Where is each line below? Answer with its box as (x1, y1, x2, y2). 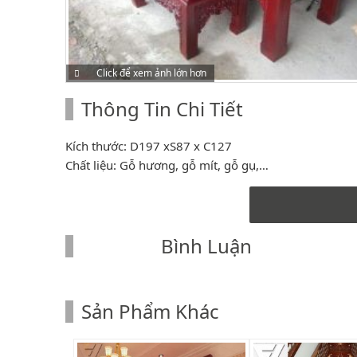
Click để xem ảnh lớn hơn (96, 65, 206, 80)
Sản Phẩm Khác (81, 297, 219, 324)
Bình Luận (161, 232, 252, 259)
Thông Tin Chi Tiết (81, 95, 243, 122)
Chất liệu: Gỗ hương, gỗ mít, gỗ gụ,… (65, 156, 269, 173)
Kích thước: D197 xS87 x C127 (65, 137, 232, 154)
